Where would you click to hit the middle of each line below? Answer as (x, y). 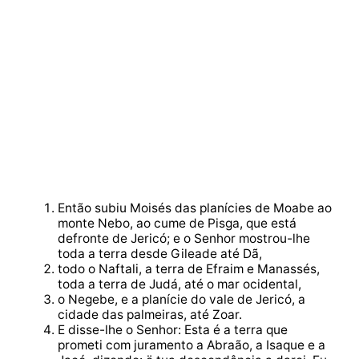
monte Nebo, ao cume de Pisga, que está (177, 224)
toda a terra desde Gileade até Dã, (159, 254)
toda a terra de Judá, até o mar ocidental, (179, 284)
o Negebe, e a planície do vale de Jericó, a (181, 300)
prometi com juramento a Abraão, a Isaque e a (191, 345)
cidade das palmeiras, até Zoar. (149, 315)
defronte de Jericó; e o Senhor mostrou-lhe (184, 239)
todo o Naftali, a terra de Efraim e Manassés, (188, 269)
